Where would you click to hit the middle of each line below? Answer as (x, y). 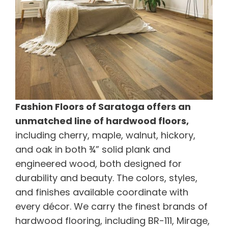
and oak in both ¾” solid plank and (93, 149)
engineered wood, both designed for (98, 163)
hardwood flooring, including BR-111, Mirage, (112, 220)
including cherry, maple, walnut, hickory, (105, 135)
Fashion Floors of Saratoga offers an (103, 106)
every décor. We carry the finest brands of (111, 206)
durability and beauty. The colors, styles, (106, 178)
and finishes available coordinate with (102, 192)
